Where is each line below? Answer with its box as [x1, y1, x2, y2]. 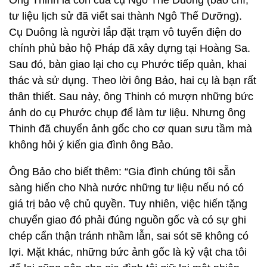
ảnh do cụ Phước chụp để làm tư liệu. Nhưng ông [9, 107, 246, 119]
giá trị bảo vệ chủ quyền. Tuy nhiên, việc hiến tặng [9, 198, 247, 210]
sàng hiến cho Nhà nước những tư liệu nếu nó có [9, 182, 244, 194]
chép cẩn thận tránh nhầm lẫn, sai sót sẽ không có [9, 230, 249, 242]
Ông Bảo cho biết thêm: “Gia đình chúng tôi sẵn [9, 166, 235, 178]
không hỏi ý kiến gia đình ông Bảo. [9, 139, 173, 151]
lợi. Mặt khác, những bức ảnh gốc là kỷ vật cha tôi [9, 246, 247, 258]
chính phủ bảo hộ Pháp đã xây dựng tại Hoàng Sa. [9, 42, 250, 54]
